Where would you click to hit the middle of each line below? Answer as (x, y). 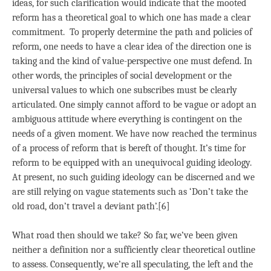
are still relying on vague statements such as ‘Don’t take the (130, 191)
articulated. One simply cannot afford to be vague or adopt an (134, 104)
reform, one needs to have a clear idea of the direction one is (132, 46)
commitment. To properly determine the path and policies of (132, 32)
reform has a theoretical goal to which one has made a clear (131, 17)
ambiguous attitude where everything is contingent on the (127, 119)
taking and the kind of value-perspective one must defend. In (132, 61)
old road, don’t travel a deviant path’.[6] (91, 206)
